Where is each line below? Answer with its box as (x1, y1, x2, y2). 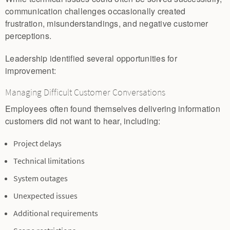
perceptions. (5, 30, 51, 42)
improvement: (5, 65, 56, 77)
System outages (13, 173, 68, 184)
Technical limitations (13, 156, 85, 167)
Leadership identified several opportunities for (5, 52, 177, 65)
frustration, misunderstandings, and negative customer (5, 17, 208, 30)
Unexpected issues (13, 190, 78, 202)
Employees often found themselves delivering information (5, 103, 220, 115)
